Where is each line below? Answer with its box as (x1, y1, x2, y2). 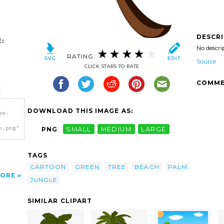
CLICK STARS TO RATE (84, 63, 140, 69)
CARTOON (30, 162, 66, 170)
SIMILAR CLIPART (27, 196, 92, 204)
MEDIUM (100, 125, 132, 133)
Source (196, 57, 216, 65)
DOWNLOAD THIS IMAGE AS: (27, 107, 133, 115)
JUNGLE (30, 175, 58, 183)
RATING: (67, 52, 98, 60)
